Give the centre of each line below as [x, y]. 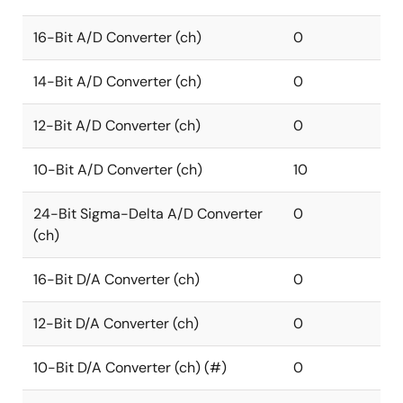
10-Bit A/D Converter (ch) [118, 170]
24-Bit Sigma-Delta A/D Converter [148, 214]
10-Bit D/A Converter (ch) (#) [130, 367]
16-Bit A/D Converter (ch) [117, 37]
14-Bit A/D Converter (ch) [117, 81]
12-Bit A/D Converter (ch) [117, 125]
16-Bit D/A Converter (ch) [116, 279]
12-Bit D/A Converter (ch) [116, 323]
